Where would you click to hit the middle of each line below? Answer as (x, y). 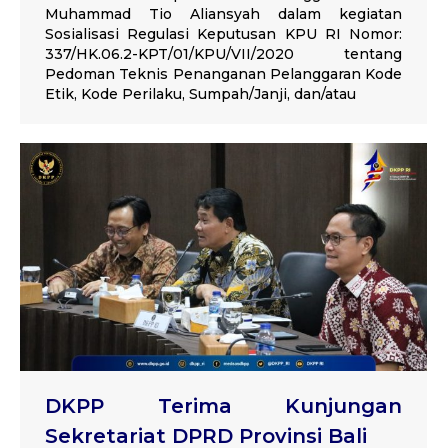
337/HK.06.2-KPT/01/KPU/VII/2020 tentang (223, 53)
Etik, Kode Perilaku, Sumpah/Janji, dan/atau (200, 93)
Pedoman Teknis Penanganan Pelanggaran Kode (223, 73)
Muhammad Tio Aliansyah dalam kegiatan (223, 13)
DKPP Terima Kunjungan (223, 405)
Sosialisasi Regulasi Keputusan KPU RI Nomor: (223, 33)
